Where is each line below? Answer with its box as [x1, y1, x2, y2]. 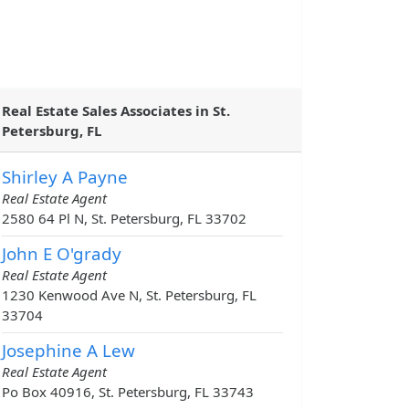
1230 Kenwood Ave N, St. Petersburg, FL [2, 286, 257, 305]
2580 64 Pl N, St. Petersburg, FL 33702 [2, 209, 246, 228]
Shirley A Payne [2, 165, 128, 189]
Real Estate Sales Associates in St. [2, 101, 230, 121]
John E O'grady [2, 242, 121, 266]
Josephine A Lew [2, 339, 135, 362]
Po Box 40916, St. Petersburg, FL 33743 [2, 383, 254, 402]
